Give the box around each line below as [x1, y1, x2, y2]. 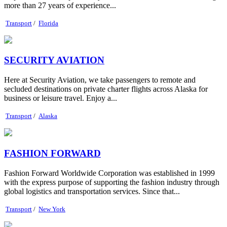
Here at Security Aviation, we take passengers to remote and [4, 75, 196, 85]
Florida [39, 19, 58, 27]
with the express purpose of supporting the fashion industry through [4, 177, 219, 186]
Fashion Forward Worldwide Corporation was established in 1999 [4, 168, 215, 177]
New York [39, 205, 65, 213]
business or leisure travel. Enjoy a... [4, 94, 117, 103]
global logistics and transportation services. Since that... [4, 186, 180, 196]
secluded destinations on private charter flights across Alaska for [4, 85, 208, 94]
